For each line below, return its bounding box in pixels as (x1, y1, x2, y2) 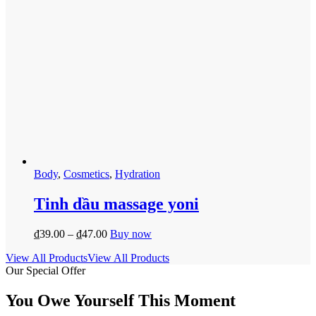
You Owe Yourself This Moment (6, 291, 236, 310)
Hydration (115, 168, 160, 181)
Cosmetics (63, 168, 109, 181)
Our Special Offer (6, 264, 85, 276)
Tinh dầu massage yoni (34, 194, 199, 213)
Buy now (110, 227, 152, 240)
